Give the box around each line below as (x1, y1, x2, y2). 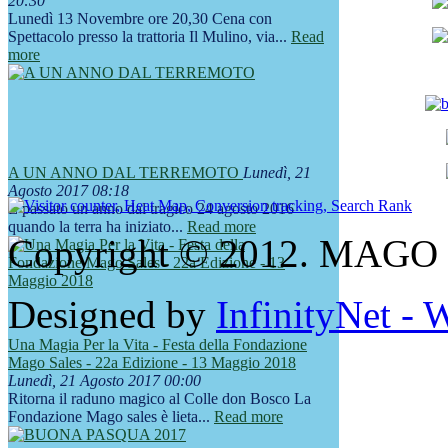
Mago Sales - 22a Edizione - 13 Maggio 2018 (8, 354, 296, 372)
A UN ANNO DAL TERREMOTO (8, 164, 243, 182)
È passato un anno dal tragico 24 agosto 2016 (8, 200, 294, 218)
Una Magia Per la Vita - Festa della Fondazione (8, 336, 307, 354)
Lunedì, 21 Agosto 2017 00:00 (8, 372, 201, 390)
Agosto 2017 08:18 (8, 182, 129, 200)
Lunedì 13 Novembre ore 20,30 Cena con (8, 10, 272, 28)
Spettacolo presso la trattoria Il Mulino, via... (8, 28, 291, 46)
